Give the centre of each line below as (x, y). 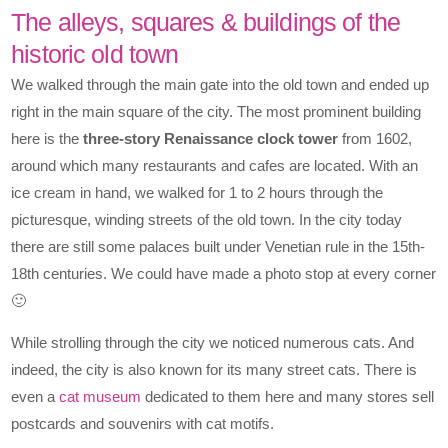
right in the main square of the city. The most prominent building (216, 111)
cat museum (100, 396)
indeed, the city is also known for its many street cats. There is (214, 369)
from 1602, (375, 138)
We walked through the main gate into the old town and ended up (220, 84)
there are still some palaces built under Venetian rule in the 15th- (218, 246)
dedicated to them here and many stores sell (288, 396)
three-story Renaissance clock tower (211, 138)
